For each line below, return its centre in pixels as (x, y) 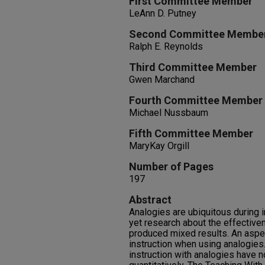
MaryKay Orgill (159, 146)
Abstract (150, 200)
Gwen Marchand (162, 80)
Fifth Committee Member (191, 133)
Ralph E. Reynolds (166, 46)
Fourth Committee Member (196, 100)
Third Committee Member (193, 67)
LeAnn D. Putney (163, 13)
